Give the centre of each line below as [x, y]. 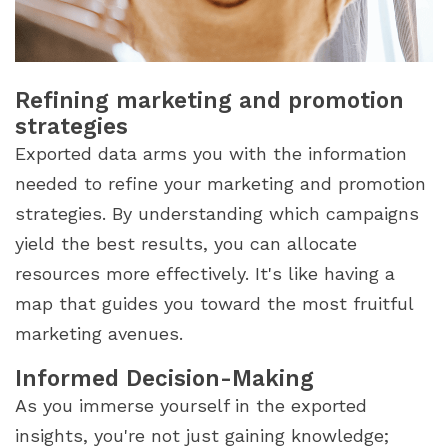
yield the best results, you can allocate [186, 243]
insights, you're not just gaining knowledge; [202, 435]
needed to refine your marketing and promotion [220, 183]
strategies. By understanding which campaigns [217, 213]
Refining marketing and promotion [209, 99]
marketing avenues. [99, 333]
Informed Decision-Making [164, 377]
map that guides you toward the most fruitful [214, 303]
